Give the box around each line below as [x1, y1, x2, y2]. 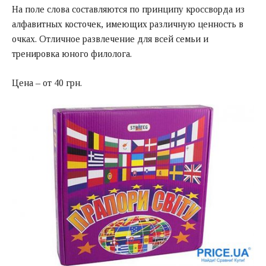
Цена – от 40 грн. [12, 78, 82, 88]
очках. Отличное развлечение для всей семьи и [12, 34, 208, 45]
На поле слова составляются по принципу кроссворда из [12, 4, 245, 15]
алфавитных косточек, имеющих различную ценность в [12, 19, 243, 30]
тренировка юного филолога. [12, 49, 132, 59]
